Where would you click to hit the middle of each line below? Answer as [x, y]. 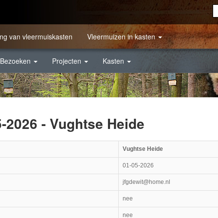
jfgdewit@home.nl [146, 182]
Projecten [68, 61]
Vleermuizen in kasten [122, 36]
